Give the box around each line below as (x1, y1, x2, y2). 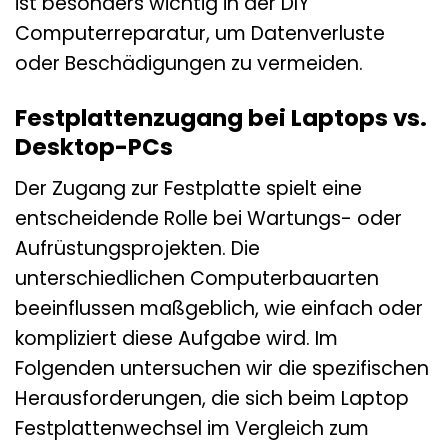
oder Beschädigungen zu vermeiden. (15, 50, 363, 78)
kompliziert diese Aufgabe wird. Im (15, 324, 338, 352)
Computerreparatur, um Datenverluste (15, 20, 385, 48)
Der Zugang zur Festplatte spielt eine (15, 174, 362, 202)
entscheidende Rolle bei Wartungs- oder (15, 204, 402, 232)
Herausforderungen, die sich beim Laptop (15, 384, 409, 412)
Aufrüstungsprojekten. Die (15, 234, 260, 262)
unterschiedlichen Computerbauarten (15, 264, 379, 292)
